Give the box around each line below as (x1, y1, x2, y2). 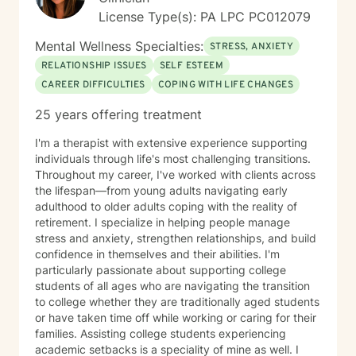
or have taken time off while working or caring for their (35, 311, 316, 324)
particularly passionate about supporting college (35, 263, 286, 277)
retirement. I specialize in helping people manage (35, 215, 95, 229)
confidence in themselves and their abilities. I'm (35, 247, 280, 261)
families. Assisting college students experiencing (35, 327, 286, 340)
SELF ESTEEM (159, 60, 224, 72)
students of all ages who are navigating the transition (35, 279, 310, 292)
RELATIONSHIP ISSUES (41, 60, 147, 72)
